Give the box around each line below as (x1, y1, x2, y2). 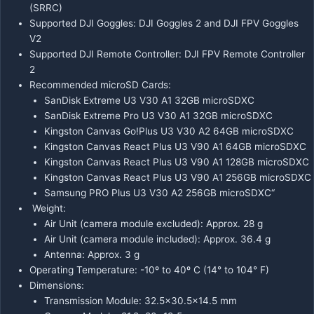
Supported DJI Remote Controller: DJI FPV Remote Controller (29, 48, 306, 60)
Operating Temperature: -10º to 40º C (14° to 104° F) (29, 264, 270, 275)
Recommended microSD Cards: (29, 78, 172, 90)
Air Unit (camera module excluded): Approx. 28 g (43, 217, 263, 229)
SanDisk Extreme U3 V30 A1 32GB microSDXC (43, 94, 254, 106)
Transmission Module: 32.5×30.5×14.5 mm (43, 294, 237, 306)
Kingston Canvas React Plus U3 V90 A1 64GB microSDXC (43, 140, 306, 152)
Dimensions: (29, 279, 85, 291)
